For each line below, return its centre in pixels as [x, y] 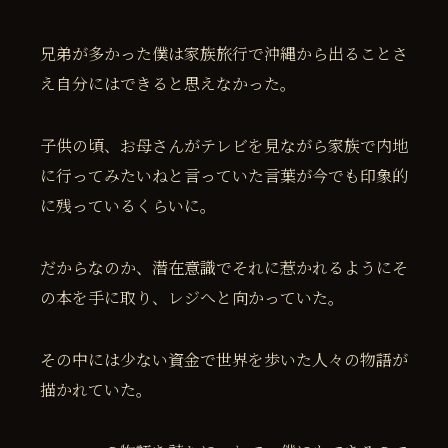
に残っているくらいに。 [128, 206]
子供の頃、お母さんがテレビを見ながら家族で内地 [224, 146]
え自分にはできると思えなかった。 [168, 84]
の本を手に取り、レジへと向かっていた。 [192, 298]
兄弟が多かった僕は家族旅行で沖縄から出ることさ [224, 54]
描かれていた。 [96, 390]
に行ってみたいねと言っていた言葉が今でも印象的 [224, 176]
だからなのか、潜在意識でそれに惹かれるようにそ [224, 268]
